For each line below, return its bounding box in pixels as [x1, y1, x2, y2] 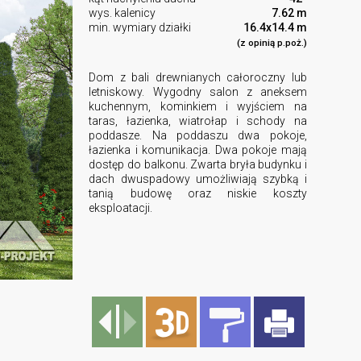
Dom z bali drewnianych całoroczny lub [89, 70, 307, 84]
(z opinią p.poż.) [236, 36, 307, 48]
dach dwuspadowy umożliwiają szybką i [89, 172, 307, 185]
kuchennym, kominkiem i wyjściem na [89, 99, 307, 113]
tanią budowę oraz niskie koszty [89, 186, 307, 200]
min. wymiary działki [89, 20, 192, 34]
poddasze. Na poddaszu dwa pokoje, [89, 128, 307, 142]
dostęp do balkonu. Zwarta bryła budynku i [89, 157, 307, 171]
